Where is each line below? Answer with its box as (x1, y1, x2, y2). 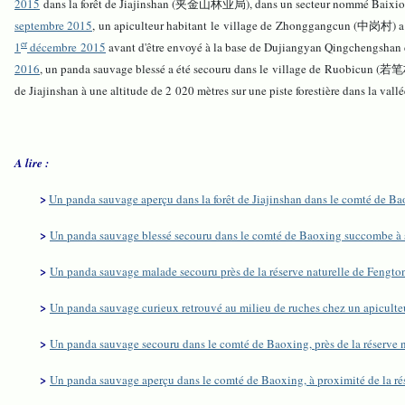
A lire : (14, 155, 49, 172)
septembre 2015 (14, 17, 92, 34)
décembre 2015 (27, 39, 106, 56)
